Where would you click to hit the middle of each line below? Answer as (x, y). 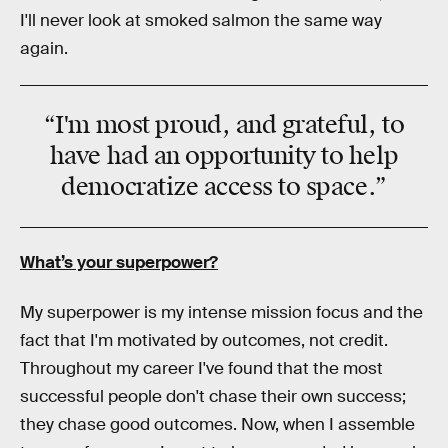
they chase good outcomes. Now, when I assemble (217, 425)
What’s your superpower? (119, 263)
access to (252, 186)
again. (44, 49)
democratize (130, 186)
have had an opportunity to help (224, 155)
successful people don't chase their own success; (213, 397)
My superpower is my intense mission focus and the (221, 313)
